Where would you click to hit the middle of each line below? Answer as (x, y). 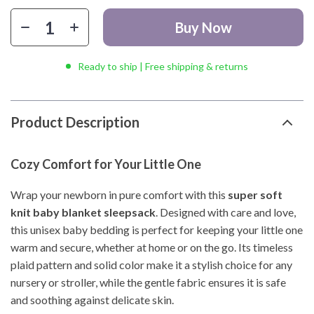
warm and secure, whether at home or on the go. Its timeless (152, 247)
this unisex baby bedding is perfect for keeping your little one (157, 230)
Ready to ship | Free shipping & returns (163, 66)
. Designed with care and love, (226, 212)
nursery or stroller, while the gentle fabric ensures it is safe (148, 282)
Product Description (75, 122)
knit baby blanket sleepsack (83, 212)
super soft (255, 194)
